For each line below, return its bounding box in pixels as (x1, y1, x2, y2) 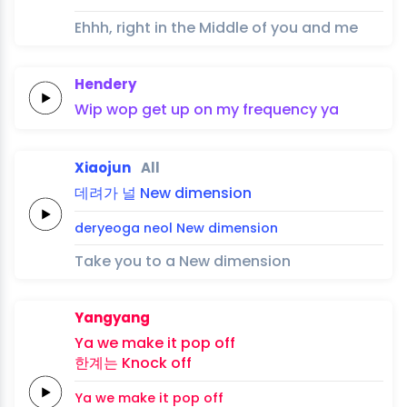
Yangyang (74, 307, 150, 327)
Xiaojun (74, 157, 131, 177)
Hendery (74, 74, 136, 94)
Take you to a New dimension (74, 250, 291, 272)
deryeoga (74, 218, 140, 237)
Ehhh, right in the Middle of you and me (74, 16, 358, 38)
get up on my (142, 98, 239, 120)
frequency (243, 98, 317, 120)
